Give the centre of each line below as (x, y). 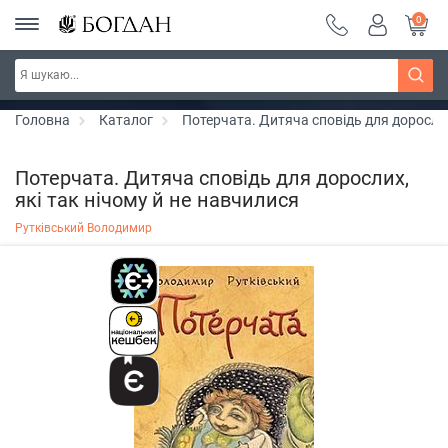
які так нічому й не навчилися (157, 200)
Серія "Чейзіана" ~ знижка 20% (146, 80)
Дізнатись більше (319, 80)
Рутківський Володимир (83, 228)
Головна (42, 120)
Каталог (126, 120)
